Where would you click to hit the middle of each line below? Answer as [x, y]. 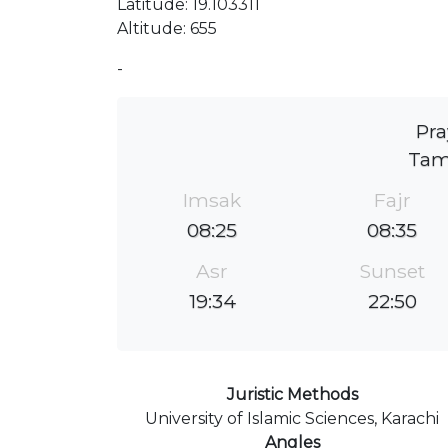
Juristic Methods [292, 394]
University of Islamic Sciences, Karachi [292, 418]
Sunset [392, 270]
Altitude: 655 [167, 28]
